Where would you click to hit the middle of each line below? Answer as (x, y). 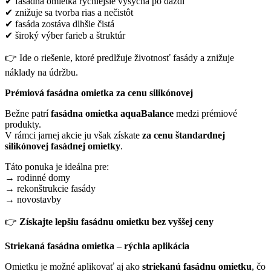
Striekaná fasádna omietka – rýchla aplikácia (97, 246)
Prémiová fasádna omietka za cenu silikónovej (99, 93)
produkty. (23, 124)
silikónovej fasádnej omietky (63, 146)
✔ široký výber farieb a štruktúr (65, 35)
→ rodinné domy (38, 177)
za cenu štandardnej (184, 135)
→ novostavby (33, 199)
